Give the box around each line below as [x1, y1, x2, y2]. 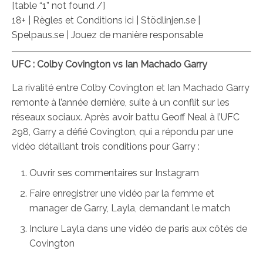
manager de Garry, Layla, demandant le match [29, 203, 230, 214]
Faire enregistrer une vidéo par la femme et [29, 188, 214, 199]
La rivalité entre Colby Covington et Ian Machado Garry [12, 82, 249, 93]
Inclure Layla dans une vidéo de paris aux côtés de [29, 223, 247, 234]
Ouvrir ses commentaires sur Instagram [29, 167, 199, 178]
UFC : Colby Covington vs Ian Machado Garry [12, 59, 207, 70]
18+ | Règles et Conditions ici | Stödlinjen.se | [12, 15, 200, 26]
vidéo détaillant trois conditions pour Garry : [12, 141, 200, 152]
